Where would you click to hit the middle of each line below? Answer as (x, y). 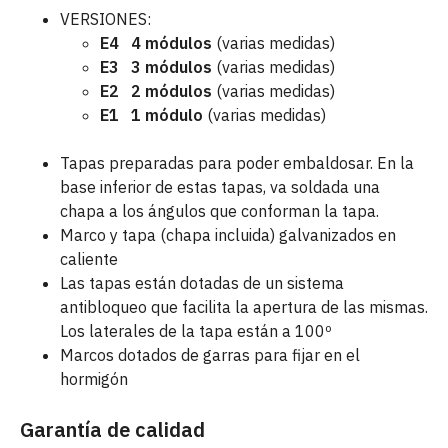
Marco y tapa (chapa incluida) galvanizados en (228, 235)
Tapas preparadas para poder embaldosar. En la (237, 163)
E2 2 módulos (156, 91)
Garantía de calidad (112, 429)
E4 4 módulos (156, 43)
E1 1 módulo (151, 115)
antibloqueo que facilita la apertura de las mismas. (244, 307)
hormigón (94, 379)
